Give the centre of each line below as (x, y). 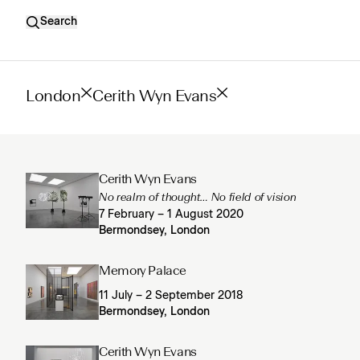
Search (59, 22)
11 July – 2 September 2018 (172, 295)
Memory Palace (143, 272)
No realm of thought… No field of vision (198, 198)
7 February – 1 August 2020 (172, 215)
